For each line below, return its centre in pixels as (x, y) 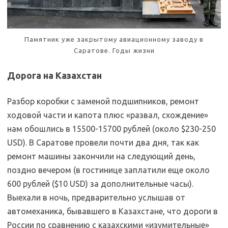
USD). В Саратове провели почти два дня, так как (103, 142)
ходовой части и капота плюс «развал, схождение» (108, 115)
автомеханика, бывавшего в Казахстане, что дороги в (112, 211)
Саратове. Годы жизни (114, 50)
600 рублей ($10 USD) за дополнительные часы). (100, 183)
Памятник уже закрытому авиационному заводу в (114, 39)
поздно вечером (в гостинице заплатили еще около (108, 170)
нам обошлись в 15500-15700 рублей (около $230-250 (111, 129)
